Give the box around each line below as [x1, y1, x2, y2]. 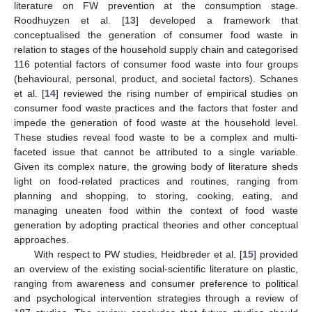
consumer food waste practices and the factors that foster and [14, 102, 298, 114]
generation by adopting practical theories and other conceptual [14, 219, 298, 231]
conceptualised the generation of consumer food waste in [14, 29, 298, 40]
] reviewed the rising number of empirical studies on [56, 87, 299, 99]
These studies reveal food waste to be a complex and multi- [14, 131, 298, 143]
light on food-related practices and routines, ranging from [14, 175, 298, 187]
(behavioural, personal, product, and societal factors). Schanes [14, 72, 298, 84]
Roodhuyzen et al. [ [14, 14, 125, 26]
